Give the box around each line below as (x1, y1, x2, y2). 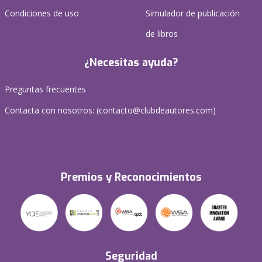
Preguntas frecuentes (5, 83, 86, 95)
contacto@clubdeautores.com (99, 104, 213, 116)
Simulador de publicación (146, 7, 240, 19)
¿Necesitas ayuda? (84, 55, 178, 70)
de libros (146, 27, 178, 39)
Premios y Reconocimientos (60, 170, 202, 184)
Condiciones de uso (5, 7, 79, 19)
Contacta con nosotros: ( (5, 104, 99, 116)
